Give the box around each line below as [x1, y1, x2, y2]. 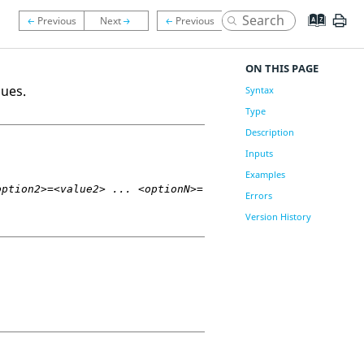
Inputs [245, 147, 273, 159]
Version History [245, 210, 311, 223]
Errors [245, 189, 272, 201]
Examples [245, 168, 285, 180]
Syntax [245, 84, 274, 96]
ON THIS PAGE [245, 61, 318, 76]
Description [245, 126, 294, 138]
